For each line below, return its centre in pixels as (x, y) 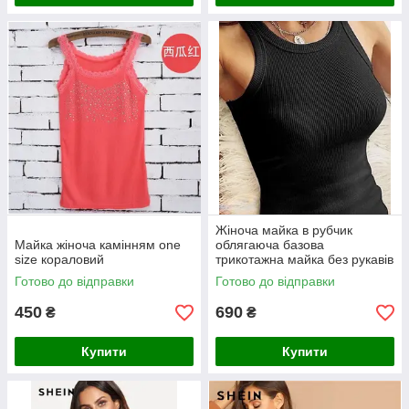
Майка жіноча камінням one (98, 245)
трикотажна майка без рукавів (304, 259)
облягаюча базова (270, 245)
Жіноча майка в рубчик (284, 230)
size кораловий (59, 259)
